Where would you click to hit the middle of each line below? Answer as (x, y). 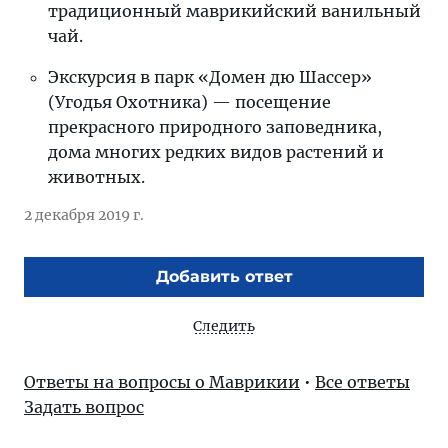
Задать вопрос (84, 407)
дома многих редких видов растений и (216, 152)
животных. (96, 177)
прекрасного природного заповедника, (215, 127)
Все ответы (362, 382)
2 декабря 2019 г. (84, 215)
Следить (224, 326)
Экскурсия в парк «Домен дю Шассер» (210, 77)
